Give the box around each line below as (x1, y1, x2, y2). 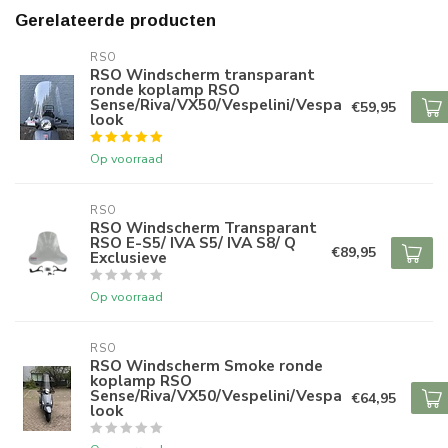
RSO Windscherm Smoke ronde (90, 355, 323, 376)
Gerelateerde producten (15, 11, 216, 30)
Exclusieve (90, 247, 167, 268)
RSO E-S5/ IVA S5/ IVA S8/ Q (90, 232, 296, 253)
